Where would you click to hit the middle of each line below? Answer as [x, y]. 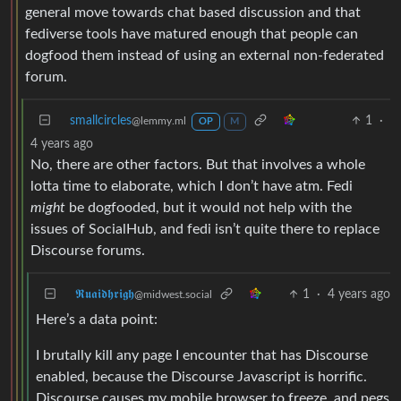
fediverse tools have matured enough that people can [192, 34]
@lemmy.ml [159, 120]
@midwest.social [173, 294]
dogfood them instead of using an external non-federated [205, 55]
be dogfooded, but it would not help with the [209, 207]
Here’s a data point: [97, 319]
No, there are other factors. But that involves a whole [198, 164]
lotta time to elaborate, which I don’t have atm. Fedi [192, 186]
